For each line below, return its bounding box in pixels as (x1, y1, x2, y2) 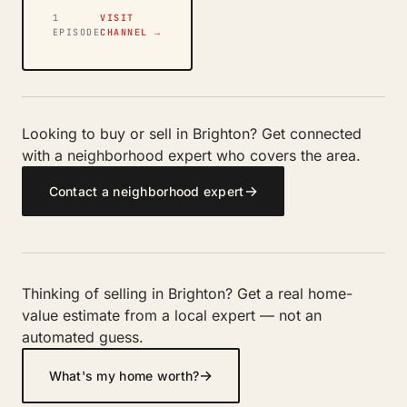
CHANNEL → (100, 26, 162, 38)
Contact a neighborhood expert (48, 183, 244, 199)
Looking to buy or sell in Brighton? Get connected (22, 124, 362, 143)
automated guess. (22, 327, 144, 346)
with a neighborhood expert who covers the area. (22, 145, 361, 164)
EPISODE (52, 26, 100, 38)
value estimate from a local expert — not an (22, 305, 322, 324)
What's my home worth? (48, 367, 200, 383)
